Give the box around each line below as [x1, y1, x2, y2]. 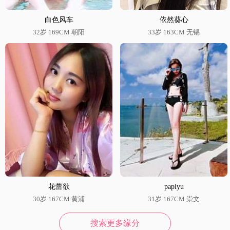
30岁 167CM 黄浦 [33, 195, 85, 203]
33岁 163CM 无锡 [148, 28, 200, 36]
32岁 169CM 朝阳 [33, 28, 85, 36]
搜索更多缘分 [90, 218, 140, 227]
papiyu [164, 182, 184, 190]
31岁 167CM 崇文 [148, 195, 200, 203]
